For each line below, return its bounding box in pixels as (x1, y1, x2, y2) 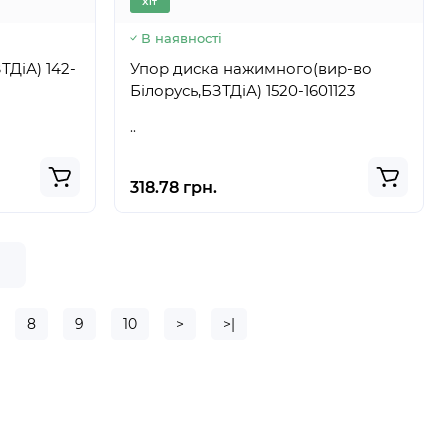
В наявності (140, 30, 222, 46)
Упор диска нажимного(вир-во (129, 59, 372, 78)
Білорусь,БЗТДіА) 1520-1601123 (265, 81, 355, 100)
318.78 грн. (129, 178, 217, 197)
